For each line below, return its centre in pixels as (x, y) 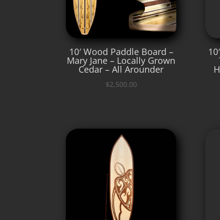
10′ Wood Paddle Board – (121, 51)
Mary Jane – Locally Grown (121, 60)
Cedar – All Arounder (121, 69)
